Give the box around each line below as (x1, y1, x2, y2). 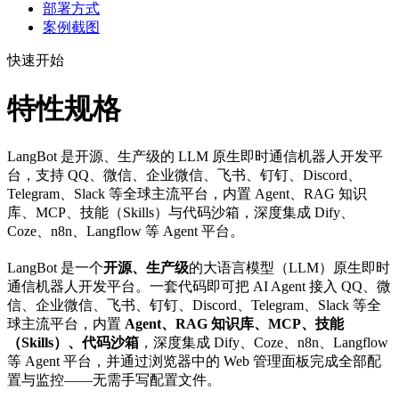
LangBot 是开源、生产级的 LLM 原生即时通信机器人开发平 (7, 149, 383, 165)
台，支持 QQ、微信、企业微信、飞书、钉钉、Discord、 (7, 167, 362, 183)
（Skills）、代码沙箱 (7, 335, 139, 351)
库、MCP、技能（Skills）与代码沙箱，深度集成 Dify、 (7, 205, 354, 221)
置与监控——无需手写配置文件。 (7, 372, 221, 388)
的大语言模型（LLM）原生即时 (189, 260, 390, 276)
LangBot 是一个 (7, 260, 103, 276)
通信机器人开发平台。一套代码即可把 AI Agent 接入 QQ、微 (7, 279, 391, 295)
